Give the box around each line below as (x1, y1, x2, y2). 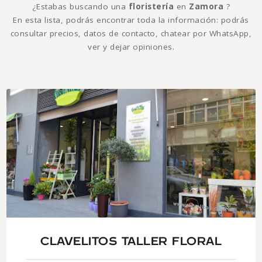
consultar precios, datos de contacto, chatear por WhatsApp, (10, 27, 252, 39)
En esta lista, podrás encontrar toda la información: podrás (13, 14, 249, 25)
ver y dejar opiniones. (88, 41, 174, 52)
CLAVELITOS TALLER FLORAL (40, 235, 222, 248)
